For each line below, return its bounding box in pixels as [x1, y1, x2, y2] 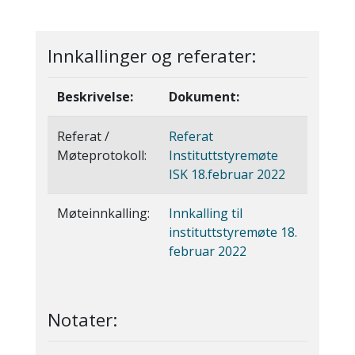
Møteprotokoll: [57, 147, 147, 164]
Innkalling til [169, 204, 242, 222]
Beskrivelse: [57, 88, 133, 105]
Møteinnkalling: [57, 204, 150, 222]
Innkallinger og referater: [48, 44, 256, 68]
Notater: [48, 307, 117, 332]
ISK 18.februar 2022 [169, 166, 285, 183]
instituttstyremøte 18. [169, 223, 297, 241]
